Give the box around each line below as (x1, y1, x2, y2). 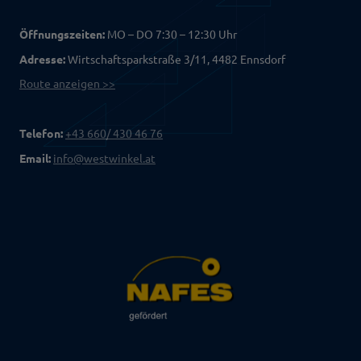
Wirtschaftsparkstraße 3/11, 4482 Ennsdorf (65, 51, 285, 66)
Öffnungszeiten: (19, 26, 105, 41)
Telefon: (19, 125, 63, 140)
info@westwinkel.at (53, 150, 156, 165)
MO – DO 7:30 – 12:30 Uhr (105, 26, 237, 41)
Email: (19, 150, 51, 165)
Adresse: (19, 51, 65, 66)
